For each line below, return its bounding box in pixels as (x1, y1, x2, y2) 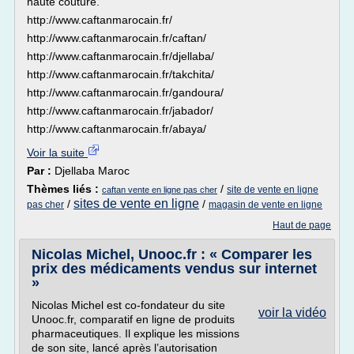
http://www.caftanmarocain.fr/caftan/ (27, 32, 206, 44)
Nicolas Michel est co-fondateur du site (32, 299, 225, 311)
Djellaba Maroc (55, 164, 130, 177)
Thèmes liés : (27, 183, 102, 195)
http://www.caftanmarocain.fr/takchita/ (27, 68, 214, 81)
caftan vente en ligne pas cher (102, 185, 217, 194)
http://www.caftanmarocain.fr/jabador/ (27, 104, 213, 117)
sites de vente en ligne (73, 197, 199, 210)
